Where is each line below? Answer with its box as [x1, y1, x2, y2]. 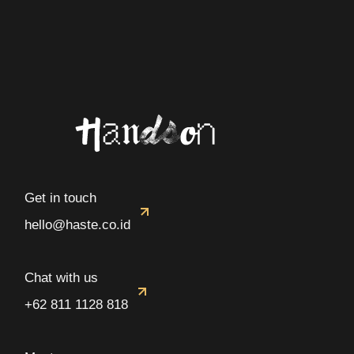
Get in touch [24, 190, 97, 205]
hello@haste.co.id [24, 217, 131, 232]
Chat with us [24, 270, 99, 285]
